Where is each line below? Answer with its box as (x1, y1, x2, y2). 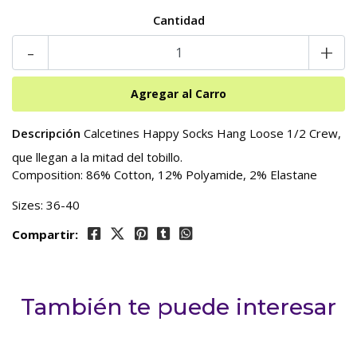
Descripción (12, 125, 80, 142)
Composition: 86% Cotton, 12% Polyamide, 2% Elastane (12, 167, 317, 183)
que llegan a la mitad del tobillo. (12, 149, 182, 166)
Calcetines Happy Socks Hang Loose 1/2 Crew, (80, 125, 341, 142)
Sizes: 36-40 (12, 197, 80, 214)
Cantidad (152, 12, 205, 29)
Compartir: (12, 226, 78, 243)
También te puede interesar (21, 293, 336, 321)
